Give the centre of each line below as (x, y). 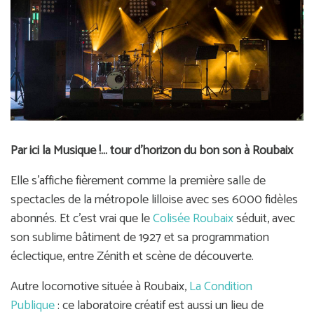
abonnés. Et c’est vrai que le (82, 218)
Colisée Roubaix (193, 218)
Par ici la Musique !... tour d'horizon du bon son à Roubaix (152, 150)
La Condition (221, 286)
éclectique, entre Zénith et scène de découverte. (132, 256)
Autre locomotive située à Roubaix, (100, 286)
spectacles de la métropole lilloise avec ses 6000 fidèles (154, 199)
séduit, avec (264, 218)
